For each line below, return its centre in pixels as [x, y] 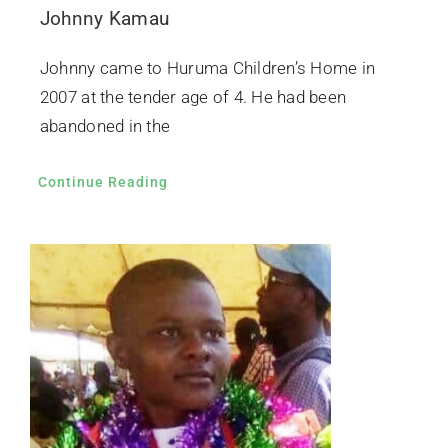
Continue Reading [102, 182]
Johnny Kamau [104, 19]
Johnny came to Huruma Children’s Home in [207, 68]
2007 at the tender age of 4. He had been [193, 97]
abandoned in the [105, 126]
